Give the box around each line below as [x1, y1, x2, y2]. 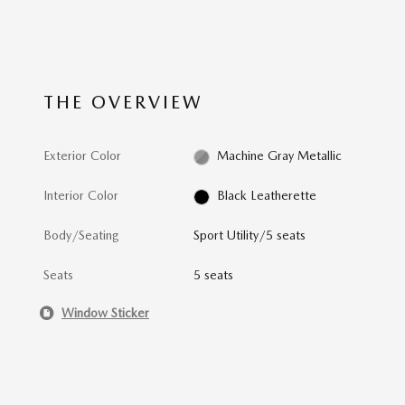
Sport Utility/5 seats [193, 228, 306, 243]
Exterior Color [43, 148, 121, 164]
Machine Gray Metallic [216, 148, 342, 164]
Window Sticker [61, 305, 149, 320]
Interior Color [43, 188, 118, 203]
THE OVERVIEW [43, 91, 203, 114]
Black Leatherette [216, 188, 316, 203]
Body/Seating [43, 228, 119, 243]
